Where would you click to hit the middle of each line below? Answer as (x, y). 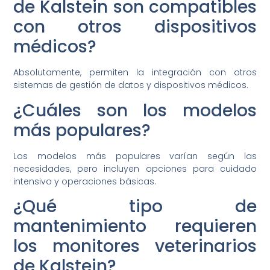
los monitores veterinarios (135, 246)
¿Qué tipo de (135, 207)
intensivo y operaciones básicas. (85, 181)
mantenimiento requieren (135, 227)
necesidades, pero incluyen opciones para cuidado (135, 168)
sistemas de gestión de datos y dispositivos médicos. (131, 85)
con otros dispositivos (135, 27)
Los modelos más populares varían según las (135, 156)
